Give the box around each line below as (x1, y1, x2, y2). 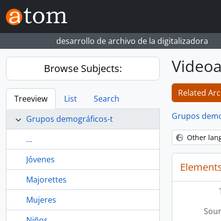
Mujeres (26, 194, 56, 205)
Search (94, 93, 119, 104)
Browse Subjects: (44, 62, 122, 75)
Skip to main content (4, 2, 72, 12)
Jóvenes (26, 154, 55, 165)
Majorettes (26, 174, 67, 185)
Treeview (14, 93, 47, 104)
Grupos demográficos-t (26, 113, 113, 124)
